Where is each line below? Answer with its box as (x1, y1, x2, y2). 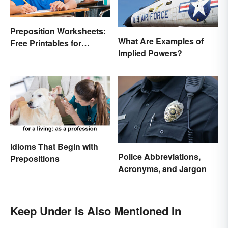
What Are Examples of (118, 35, 204, 47)
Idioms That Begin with (10, 140, 98, 152)
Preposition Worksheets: (10, 25, 106, 37)
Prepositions (10, 152, 60, 164)
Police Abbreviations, (118, 151, 201, 163)
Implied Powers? (118, 47, 182, 60)
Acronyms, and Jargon (118, 163, 207, 175)
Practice (10, 49, 42, 62)
